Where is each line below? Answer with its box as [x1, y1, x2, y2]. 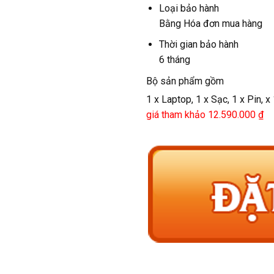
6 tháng [158, 54, 190, 66]
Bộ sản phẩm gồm [146, 75, 224, 87]
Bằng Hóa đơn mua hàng [158, 17, 262, 29]
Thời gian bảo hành [158, 39, 239, 51]
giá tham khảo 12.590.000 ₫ [146, 108, 264, 120]
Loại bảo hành [158, 2, 219, 14]
